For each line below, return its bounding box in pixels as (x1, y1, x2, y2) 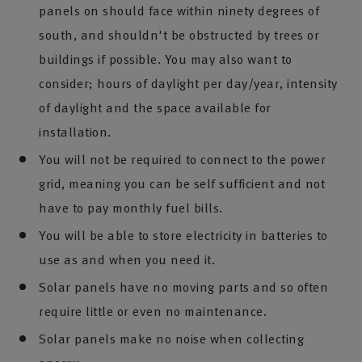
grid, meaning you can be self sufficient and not (39, 174, 325, 193)
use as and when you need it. (39, 250, 215, 269)
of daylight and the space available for (39, 98, 271, 117)
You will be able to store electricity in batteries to (39, 225, 328, 245)
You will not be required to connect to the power (39, 149, 326, 169)
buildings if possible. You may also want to (39, 49, 293, 69)
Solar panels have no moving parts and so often (39, 277, 328, 297)
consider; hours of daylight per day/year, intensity (39, 74, 338, 93)
